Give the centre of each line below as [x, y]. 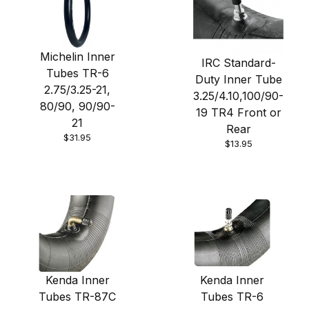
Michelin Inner [77, 56]
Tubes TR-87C [77, 297]
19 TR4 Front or [238, 113]
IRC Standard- [238, 63]
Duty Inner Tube [238, 80]
